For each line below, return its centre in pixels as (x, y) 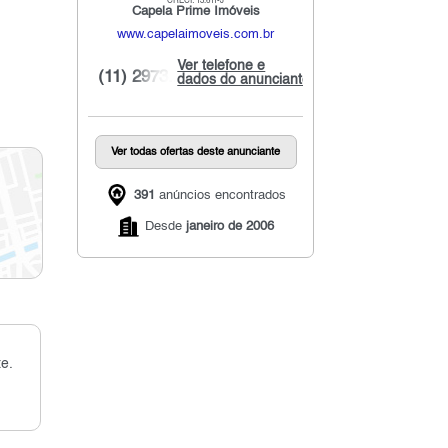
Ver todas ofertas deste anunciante (196, 152)
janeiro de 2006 (230, 227)
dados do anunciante (244, 80)
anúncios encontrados (220, 195)
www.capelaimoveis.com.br (196, 35)
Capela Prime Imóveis (195, 12)
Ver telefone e (221, 66)
